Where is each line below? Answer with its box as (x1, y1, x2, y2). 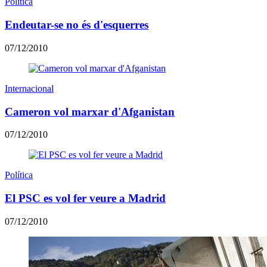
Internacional (5, 83, 54, 94)
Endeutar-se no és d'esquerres (5, 18, 148, 32)
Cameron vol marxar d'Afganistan (5, 105, 175, 118)
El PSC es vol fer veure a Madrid (5, 192, 166, 205)
